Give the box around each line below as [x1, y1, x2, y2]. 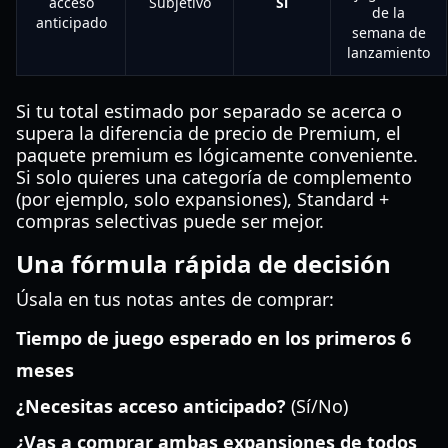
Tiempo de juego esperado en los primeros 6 [16, 326, 411, 350]
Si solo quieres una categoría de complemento [16, 165, 412, 189]
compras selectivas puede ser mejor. [16, 209, 324, 233]
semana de [351, 23, 426, 42]
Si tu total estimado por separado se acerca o [16, 99, 402, 123]
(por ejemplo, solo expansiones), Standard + [16, 187, 389, 211]
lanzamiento [347, 43, 430, 62]
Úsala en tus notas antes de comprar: [16, 287, 334, 311]
